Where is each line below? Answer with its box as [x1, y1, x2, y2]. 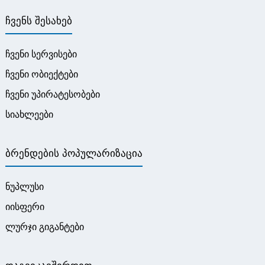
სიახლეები [5, 108, 53, 120]
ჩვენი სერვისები [5, 48, 77, 60]
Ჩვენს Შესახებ [5, 15, 72, 27]
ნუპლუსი [5, 180, 44, 192]
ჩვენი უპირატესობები [5, 88, 100, 100]
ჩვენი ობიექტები [5, 68, 78, 80]
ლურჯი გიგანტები [5, 221, 84, 232]
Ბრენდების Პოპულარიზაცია [5, 147, 143, 159]
